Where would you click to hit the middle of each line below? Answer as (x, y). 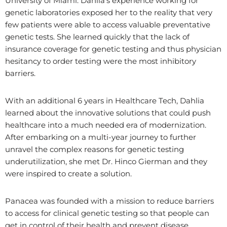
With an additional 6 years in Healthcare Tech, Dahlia (105, 101)
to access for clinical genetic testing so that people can (107, 213)
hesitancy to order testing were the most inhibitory (101, 61)
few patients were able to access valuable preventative (108, 25)
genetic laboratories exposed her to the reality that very (109, 12)
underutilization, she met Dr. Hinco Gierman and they (106, 161)
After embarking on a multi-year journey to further (101, 137)
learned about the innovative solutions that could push (108, 113)
